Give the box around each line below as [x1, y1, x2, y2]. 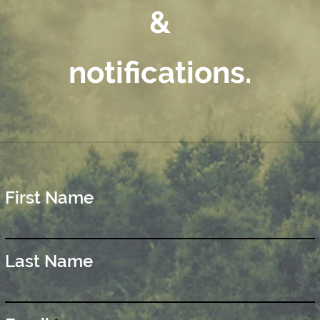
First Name [5, 187, 94, 208]
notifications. [69, 55, 251, 90]
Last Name [5, 251, 93, 271]
